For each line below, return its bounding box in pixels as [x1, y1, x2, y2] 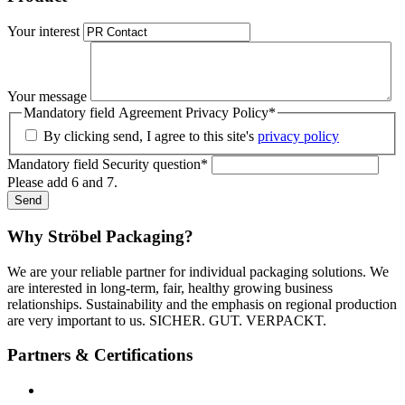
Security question [102, 156, 201, 173]
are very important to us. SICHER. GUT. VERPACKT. [7, 312, 326, 328]
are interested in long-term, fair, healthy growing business [7, 279, 333, 296]
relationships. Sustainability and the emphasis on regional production [7, 296, 397, 312]
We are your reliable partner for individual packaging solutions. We [7, 263, 389, 279]
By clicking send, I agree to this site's [43, 128, 258, 145]
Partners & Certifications [7, 345, 193, 365]
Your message [7, 89, 90, 105]
